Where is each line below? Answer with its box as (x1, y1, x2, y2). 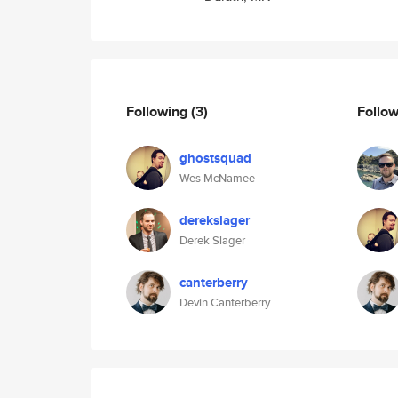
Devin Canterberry (179, 294, 270, 311)
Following (126, 100, 191, 122)
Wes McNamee (179, 170, 255, 187)
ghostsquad (179, 148, 251, 168)
